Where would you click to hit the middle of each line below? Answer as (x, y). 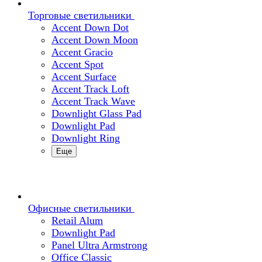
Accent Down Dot (90, 27)
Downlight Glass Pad (96, 113)
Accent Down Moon (95, 40)
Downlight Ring (86, 138)
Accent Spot (77, 64)
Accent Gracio (82, 52)
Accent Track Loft (90, 89)
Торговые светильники (80, 15)
